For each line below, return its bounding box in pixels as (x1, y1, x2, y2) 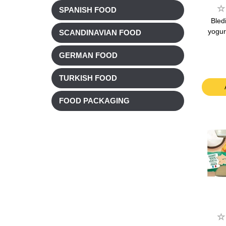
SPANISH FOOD (59, 6, 117, 15)
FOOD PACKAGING (59, 97, 130, 105)
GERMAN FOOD (59, 51, 118, 60)
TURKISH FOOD (59, 74, 117, 83)
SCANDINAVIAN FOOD (59, 29, 141, 37)
